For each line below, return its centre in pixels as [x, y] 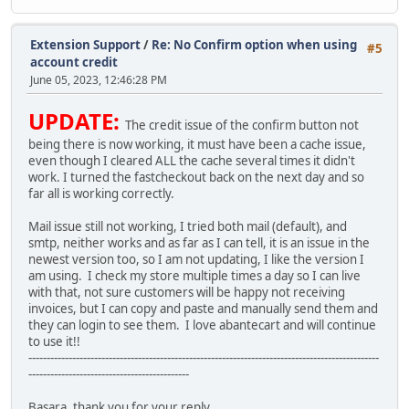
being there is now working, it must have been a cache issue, [197, 145]
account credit [74, 62]
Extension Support [85, 44]
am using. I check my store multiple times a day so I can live [194, 276]
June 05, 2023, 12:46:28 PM [99, 79]
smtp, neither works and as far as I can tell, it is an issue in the [199, 243]
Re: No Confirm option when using [254, 44]
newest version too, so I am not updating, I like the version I [196, 260]
